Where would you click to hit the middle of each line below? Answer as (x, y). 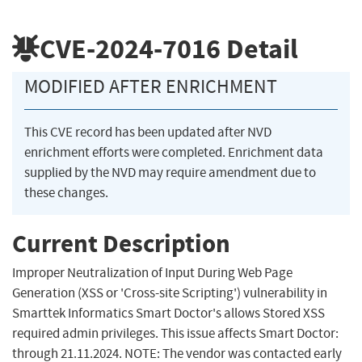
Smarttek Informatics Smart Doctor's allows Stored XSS (168, 314)
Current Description (121, 243)
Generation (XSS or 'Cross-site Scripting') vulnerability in (170, 293)
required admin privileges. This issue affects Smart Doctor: (175, 334)
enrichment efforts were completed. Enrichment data (174, 153)
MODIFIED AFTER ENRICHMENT (151, 87)
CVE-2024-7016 (130, 48)
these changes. (66, 193)
